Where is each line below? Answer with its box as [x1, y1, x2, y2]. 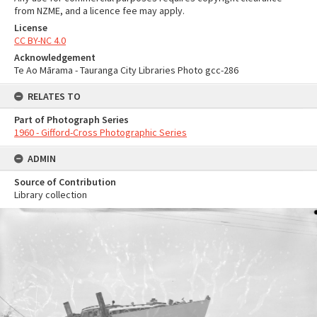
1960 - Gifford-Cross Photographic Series [14, 126, 187, 139]
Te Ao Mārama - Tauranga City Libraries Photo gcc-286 [14, 64, 238, 76]
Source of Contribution [14, 175, 116, 188]
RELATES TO [28, 90, 81, 103]
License [14, 21, 47, 34]
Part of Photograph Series [14, 113, 129, 126]
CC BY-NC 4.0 [14, 34, 66, 47]
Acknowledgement [14, 51, 96, 64]
